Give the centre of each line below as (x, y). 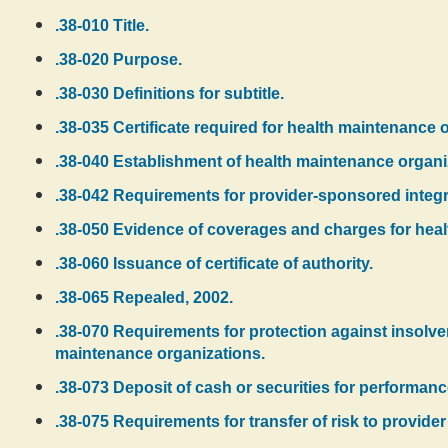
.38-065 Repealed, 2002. (144, 297)
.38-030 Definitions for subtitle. (169, 93)
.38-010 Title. (102, 25)
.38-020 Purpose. (118, 59)
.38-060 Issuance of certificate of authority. (214, 263)
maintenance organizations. (160, 353)
